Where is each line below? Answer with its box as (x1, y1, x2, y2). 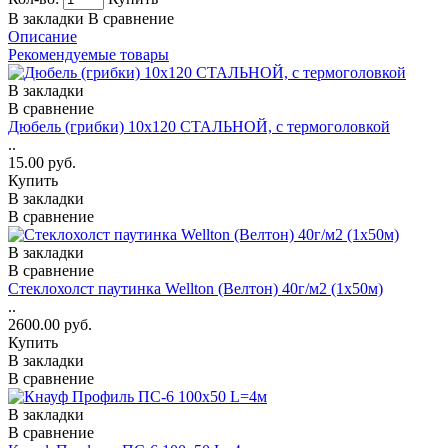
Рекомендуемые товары (8, 45, 169, 63)
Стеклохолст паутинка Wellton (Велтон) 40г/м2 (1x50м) (8, 279, 383, 297)
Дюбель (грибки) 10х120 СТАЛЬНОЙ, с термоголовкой (8, 117, 390, 135)
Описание (8, 27, 77, 45)
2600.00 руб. (8, 315, 92, 333)
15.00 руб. (8, 153, 76, 171)
